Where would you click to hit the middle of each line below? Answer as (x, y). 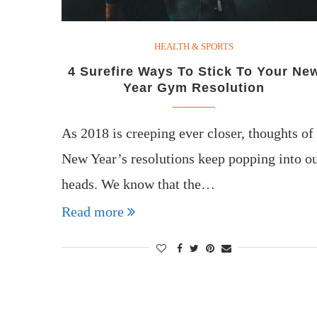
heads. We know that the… (138, 184)
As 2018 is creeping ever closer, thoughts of (188, 133)
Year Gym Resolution (194, 87)
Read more (93, 211)
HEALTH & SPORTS (194, 46)
